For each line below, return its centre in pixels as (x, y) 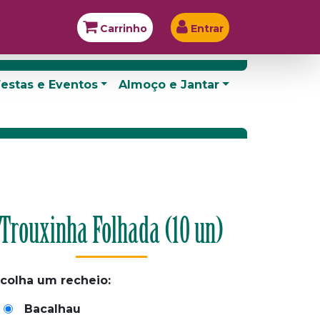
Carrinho (123, 28)
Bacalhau (53, 309)
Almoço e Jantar (169, 85)
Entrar (207, 28)
